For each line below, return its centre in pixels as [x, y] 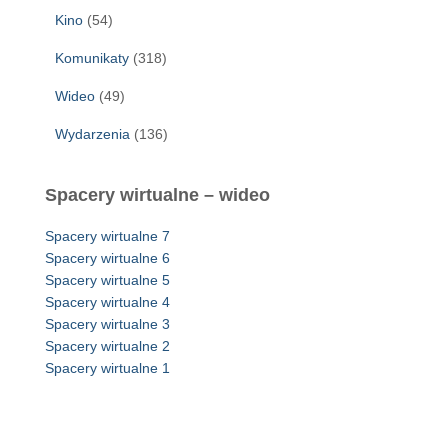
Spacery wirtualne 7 [107, 236]
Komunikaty [92, 58]
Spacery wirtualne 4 [107, 302]
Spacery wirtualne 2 [107, 346]
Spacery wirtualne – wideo [157, 195]
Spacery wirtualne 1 [107, 368]
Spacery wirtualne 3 [107, 324]
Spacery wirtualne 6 [107, 258]
